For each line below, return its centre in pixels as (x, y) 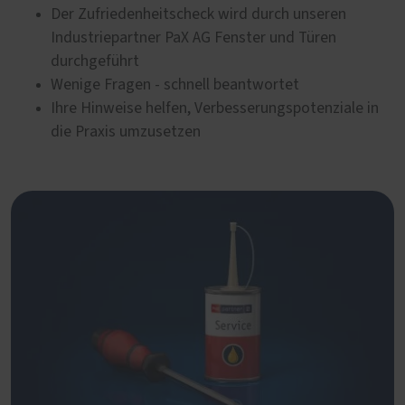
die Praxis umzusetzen (126, 132)
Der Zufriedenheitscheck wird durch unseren (198, 14)
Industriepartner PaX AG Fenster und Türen (193, 38)
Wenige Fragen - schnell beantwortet (175, 85)
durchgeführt (95, 61)
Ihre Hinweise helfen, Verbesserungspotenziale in (215, 108)
